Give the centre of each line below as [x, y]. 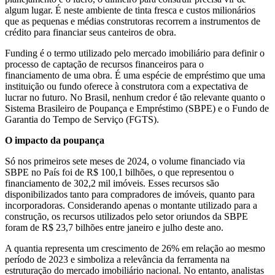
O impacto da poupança [55, 141]
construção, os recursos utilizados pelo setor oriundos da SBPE [126, 217]
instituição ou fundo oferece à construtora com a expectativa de [126, 87]
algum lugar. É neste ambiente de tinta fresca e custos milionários [130, 10]
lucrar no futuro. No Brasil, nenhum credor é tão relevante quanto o [135, 98]
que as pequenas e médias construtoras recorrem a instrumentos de [133, 21]
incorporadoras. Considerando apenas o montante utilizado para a [131, 206]
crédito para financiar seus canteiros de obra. [91, 33]
